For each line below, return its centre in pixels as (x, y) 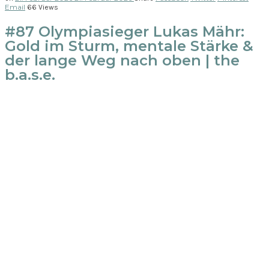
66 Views (43, 7)
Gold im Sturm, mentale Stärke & (129, 46)
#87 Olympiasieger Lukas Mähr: (125, 31)
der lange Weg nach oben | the (122, 60)
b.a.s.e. (30, 74)
